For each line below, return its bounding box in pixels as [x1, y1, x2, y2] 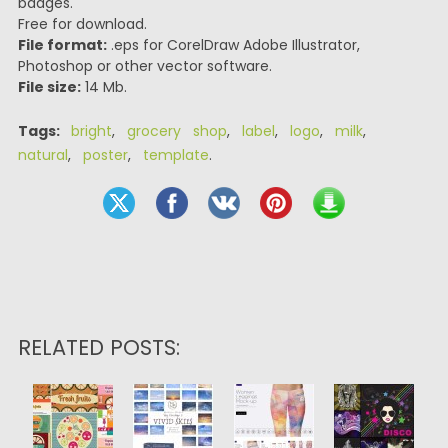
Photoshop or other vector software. [17, 56, 272, 76]
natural [17, 145, 68, 165]
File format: [17, 35, 107, 55]
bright [70, 121, 112, 141]
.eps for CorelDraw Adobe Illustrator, [106, 35, 360, 55]
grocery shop [126, 121, 227, 141]
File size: [17, 77, 81, 97]
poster [82, 145, 128, 165]
